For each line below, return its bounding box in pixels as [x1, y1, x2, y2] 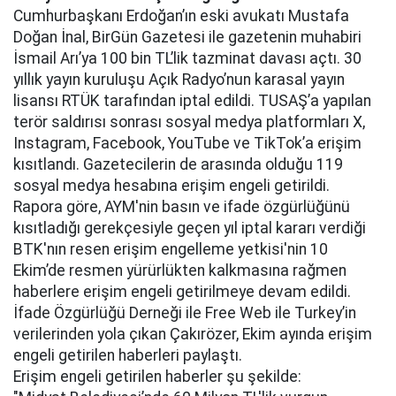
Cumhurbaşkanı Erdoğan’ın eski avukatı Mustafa [13, 7, 349, 25]
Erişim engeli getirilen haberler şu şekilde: [13, 368, 301, 385]
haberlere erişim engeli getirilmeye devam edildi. [13, 283, 351, 301]
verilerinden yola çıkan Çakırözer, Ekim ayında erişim [13, 325, 372, 343]
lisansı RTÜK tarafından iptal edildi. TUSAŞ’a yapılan [13, 92, 371, 110]
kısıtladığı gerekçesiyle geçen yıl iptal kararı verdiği [13, 219, 366, 237]
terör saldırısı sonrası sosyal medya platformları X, [13, 113, 365, 131]
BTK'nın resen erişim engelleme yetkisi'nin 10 [13, 240, 328, 258]
